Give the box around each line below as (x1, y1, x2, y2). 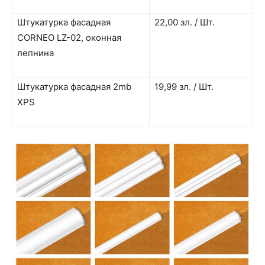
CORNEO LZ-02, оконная (17, 31, 121, 43)
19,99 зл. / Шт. (154, 80, 214, 92)
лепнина (17, 47, 54, 59)
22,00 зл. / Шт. (154, 16, 215, 28)
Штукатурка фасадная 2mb (17, 80, 131, 92)
